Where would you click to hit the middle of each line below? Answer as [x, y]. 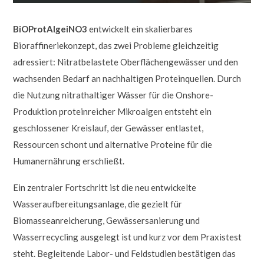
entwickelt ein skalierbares [140, 29]
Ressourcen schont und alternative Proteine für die [113, 145]
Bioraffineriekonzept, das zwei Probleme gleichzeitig [116, 46]
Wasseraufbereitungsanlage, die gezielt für [98, 204]
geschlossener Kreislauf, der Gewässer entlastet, [108, 128]
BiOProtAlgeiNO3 [50, 29]
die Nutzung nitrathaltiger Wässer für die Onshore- [113, 95]
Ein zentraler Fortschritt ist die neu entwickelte [105, 187]
